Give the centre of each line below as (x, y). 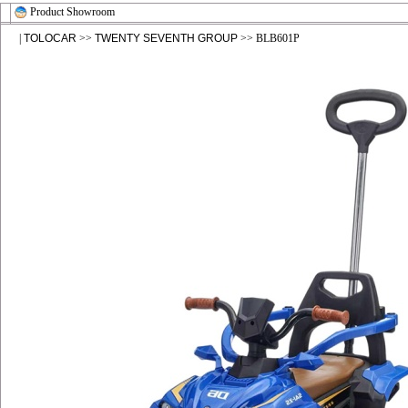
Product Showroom (72, 12)
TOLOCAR (50, 38)
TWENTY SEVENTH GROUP (166, 38)
